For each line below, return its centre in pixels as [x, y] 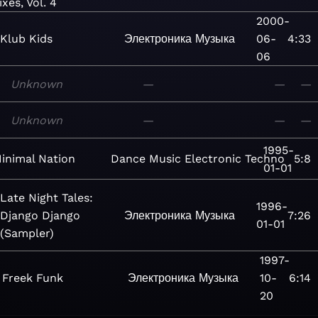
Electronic [213, 159]
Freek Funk [33, 278]
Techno [265, 159]
